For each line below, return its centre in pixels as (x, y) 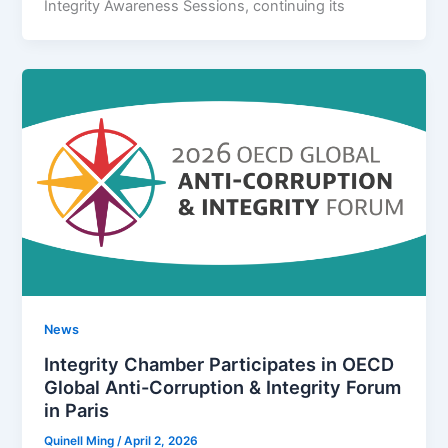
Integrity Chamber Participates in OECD (219, 364)
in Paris (77, 410)
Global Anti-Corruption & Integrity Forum (223, 387)
